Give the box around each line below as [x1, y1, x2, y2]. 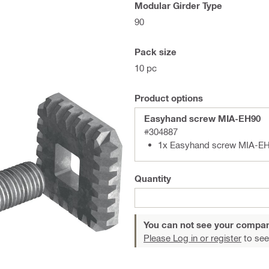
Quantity [134, 173, 171, 184]
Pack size [134, 46, 177, 57]
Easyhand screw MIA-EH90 [144, 113, 261, 124]
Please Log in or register [144, 232, 241, 243]
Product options [134, 92, 203, 103]
